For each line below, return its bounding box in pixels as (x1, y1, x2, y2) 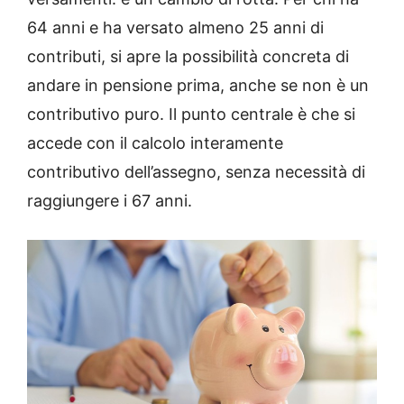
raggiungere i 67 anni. (27, 191, 192, 211)
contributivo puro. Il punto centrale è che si (27, 105, 355, 124)
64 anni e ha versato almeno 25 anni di (27, 18, 324, 38)
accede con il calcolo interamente (27, 133, 283, 153)
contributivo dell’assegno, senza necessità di (27, 162, 365, 182)
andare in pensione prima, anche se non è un (27, 76, 369, 96)
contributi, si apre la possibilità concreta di (27, 47, 349, 67)
